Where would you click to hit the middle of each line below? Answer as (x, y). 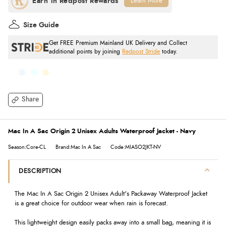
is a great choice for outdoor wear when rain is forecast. (91, 204)
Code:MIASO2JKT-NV (136, 147)
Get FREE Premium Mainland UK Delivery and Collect (118, 43)
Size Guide (41, 25)
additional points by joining (86, 51)
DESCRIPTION (40, 171)
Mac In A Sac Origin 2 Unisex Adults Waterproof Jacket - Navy (102, 131)
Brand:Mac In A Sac (78, 147)
